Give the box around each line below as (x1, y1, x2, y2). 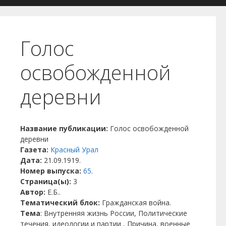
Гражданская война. (102, 198, 171, 207)
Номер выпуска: (20, 166, 83, 176)
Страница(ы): (20, 177, 73, 186)
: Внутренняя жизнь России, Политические (40, 208, 187, 218)
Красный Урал (50, 145, 98, 154)
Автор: (20, 187, 47, 197)
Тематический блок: (20, 198, 102, 207)
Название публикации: (20, 124, 110, 133)
